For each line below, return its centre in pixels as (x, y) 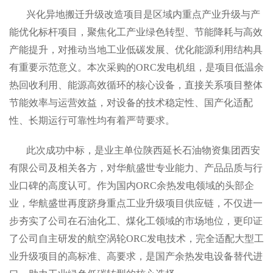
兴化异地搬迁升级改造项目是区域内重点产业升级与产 (143, 14)
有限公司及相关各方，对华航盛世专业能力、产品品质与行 (136, 168)
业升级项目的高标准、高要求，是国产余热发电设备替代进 (136, 256)
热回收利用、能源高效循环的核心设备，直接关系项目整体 (136, 85)
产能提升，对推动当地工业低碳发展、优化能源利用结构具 (136, 50)
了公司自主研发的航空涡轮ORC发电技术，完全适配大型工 (136, 239)
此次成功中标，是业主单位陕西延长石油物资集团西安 (143, 150)
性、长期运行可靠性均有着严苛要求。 (92, 120)
